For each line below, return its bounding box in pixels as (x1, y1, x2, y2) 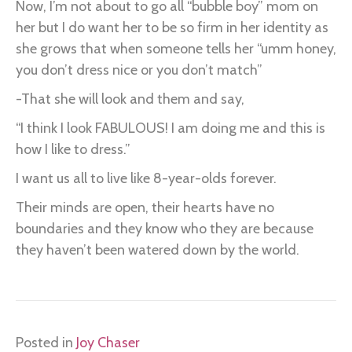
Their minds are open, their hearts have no (16, 198, 274, 216)
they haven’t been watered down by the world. (16, 240, 299, 258)
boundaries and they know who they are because (16, 219, 313, 237)
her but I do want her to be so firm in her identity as (16, 18, 328, 36)
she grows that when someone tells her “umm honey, (16, 39, 336, 57)
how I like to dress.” (16, 140, 130, 158)
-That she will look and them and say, (16, 90, 244, 108)
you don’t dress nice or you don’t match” (16, 60, 262, 79)
